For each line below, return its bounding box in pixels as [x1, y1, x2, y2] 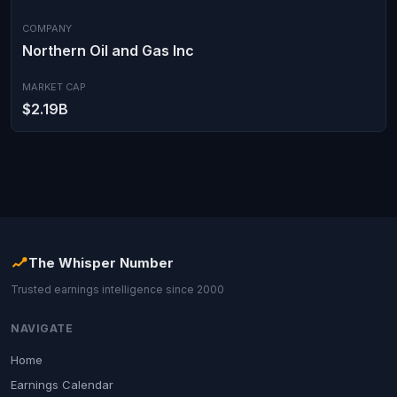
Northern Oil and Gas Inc [22, 42, 194, 59]
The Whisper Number [28, 254, 174, 271]
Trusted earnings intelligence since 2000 [11, 283, 224, 296]
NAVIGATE [11, 322, 73, 335]
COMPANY [22, 22, 72, 35]
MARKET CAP [22, 81, 86, 93]
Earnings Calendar [11, 378, 113, 392]
